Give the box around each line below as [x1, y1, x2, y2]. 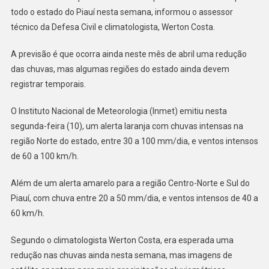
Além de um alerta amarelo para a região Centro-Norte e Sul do [10, 178, 250, 189]
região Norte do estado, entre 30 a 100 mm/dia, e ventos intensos [10, 136, 258, 147]
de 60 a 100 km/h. [10, 151, 80, 162]
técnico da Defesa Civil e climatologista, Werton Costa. [10, 22, 217, 32]
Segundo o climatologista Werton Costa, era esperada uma [10, 235, 234, 246]
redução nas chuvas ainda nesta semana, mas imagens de [10, 250, 232, 261]
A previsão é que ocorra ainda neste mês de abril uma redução [10, 49, 247, 59]
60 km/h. [10, 208, 44, 219]
